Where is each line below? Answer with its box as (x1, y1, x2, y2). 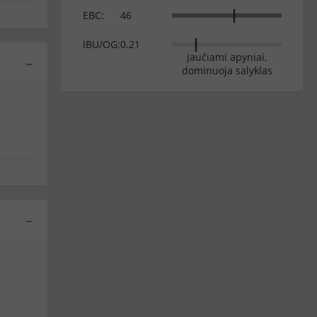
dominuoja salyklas (181, 63, 272, 77)
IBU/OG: (83, 37, 120, 51)
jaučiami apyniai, (187, 50, 267, 64)
